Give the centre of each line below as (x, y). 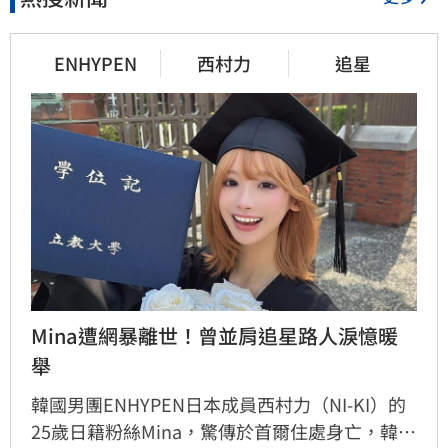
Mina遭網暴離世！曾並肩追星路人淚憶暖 (214, 336)
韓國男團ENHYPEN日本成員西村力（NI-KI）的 (218, 404)
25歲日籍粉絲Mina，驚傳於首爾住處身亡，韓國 (223, 431)
